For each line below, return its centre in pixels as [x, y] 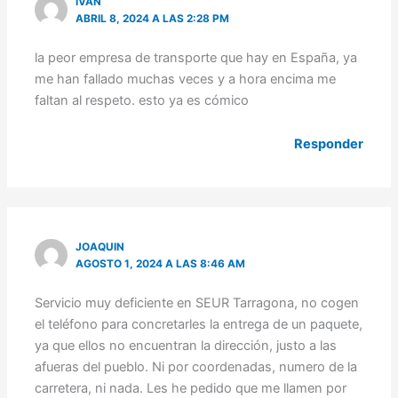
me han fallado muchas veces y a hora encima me [186, 79]
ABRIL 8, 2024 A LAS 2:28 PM [153, 18]
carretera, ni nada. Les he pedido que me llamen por [191, 388]
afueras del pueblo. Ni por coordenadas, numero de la [196, 366]
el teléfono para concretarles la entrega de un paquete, [199, 324]
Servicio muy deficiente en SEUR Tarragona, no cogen [197, 302]
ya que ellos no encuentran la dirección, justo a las [186, 345]
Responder [328, 144]
